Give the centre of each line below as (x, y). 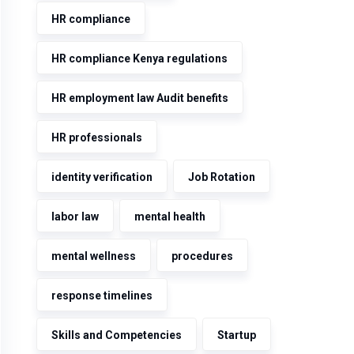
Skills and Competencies (117, 335)
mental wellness (94, 256)
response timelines (102, 296)
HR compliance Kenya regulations (139, 58)
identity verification (102, 177)
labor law (75, 217)
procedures (202, 256)
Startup (237, 335)
